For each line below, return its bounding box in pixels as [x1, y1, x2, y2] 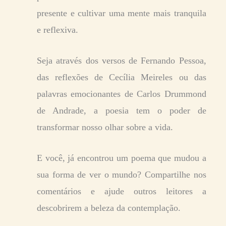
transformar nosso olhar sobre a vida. [37, 122, 173, 133]
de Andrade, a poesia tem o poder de [37, 105, 206, 116]
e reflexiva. [37, 25, 78, 35]
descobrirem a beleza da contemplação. [37, 203, 181, 213]
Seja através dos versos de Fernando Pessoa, [37, 55, 206, 66]
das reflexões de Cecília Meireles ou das [37, 72, 206, 83]
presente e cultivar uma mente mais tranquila [37, 8, 206, 19]
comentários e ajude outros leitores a [37, 186, 206, 197]
